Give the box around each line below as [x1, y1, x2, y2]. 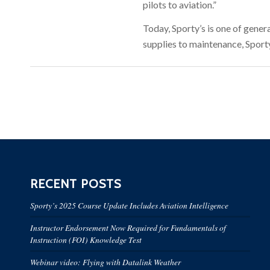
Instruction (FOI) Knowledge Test [30, 233, 142, 245]
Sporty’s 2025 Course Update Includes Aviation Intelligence [30, 199, 228, 211]
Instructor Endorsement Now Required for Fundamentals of [30, 221, 226, 233]
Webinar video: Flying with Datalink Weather [30, 256, 181, 268]
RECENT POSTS [30, 176, 121, 191]
